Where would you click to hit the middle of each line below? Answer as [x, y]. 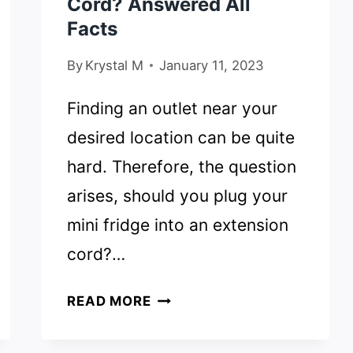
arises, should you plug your [178, 196]
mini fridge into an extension [178, 225]
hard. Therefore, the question [182, 167]
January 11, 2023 [212, 66]
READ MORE [109, 301]
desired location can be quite [181, 138]
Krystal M [115, 66]
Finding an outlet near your [173, 109]
